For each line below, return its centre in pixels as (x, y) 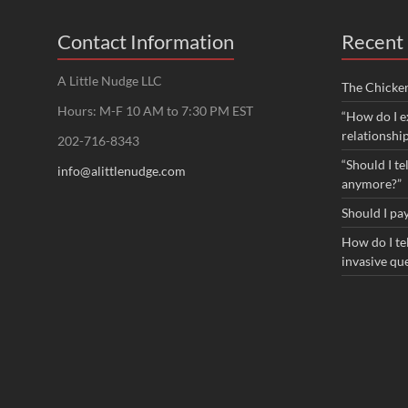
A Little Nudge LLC (110, 81)
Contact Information (146, 41)
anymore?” (372, 184)
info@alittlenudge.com (122, 171)
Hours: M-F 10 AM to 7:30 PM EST (155, 111)
